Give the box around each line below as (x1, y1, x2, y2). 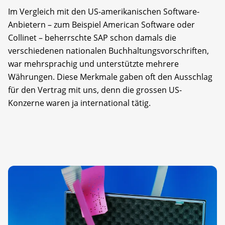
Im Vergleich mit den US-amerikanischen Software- (8, 6, 199, 17)
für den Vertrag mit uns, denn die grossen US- (8, 84, 182, 95)
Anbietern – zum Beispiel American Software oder (8, 19, 195, 30)
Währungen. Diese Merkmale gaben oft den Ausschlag (8, 71, 212, 82)
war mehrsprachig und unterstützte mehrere (8, 58, 179, 69)
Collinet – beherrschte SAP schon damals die (8, 32, 176, 43)
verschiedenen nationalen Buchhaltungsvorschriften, (8, 45, 209, 56)
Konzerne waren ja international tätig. (8, 97, 151, 108)
